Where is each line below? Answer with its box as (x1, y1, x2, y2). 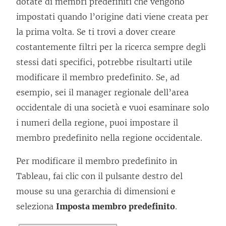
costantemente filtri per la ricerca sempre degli (16, 42, 206, 52)
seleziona (16, 201, 56, 212)
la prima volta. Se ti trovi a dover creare (16, 27, 176, 37)
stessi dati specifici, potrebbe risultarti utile (16, 57, 192, 68)
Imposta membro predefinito (56, 201, 175, 212)
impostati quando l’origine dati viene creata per (16, 12, 208, 22)
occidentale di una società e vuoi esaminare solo (16, 102, 209, 113)
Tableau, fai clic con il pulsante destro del (16, 171, 183, 182)
